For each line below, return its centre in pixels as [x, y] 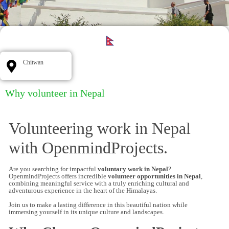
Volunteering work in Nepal [100, 128]
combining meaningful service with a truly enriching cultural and [99, 183]
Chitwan [33, 62]
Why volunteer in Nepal [55, 93]
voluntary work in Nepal [133, 169]
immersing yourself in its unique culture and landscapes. [86, 212]
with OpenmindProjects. [88, 148]
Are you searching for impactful [53, 169]
